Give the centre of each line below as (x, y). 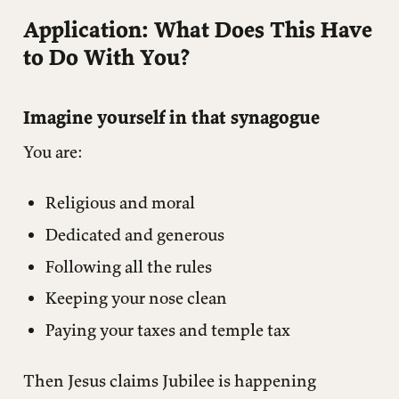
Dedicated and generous (135, 234)
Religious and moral (120, 203)
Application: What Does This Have (197, 29)
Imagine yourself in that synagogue (171, 117)
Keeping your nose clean (136, 298)
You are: (53, 152)
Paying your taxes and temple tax (168, 330)
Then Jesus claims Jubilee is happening (169, 380)
